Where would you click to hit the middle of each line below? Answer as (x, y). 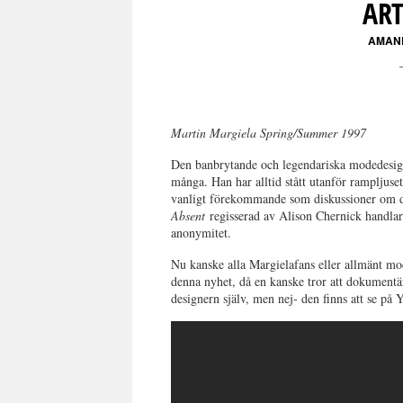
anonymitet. (201, 233)
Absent (188, 215)
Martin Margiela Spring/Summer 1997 (269, 133)
